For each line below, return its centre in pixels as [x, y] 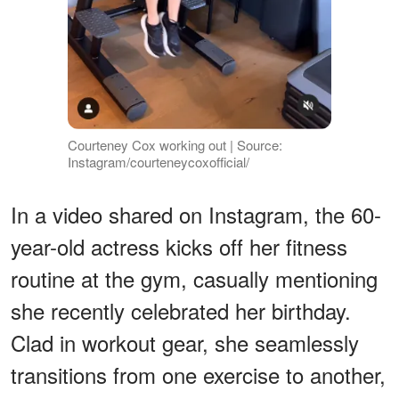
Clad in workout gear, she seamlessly [185, 343]
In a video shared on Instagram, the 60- [196, 215]
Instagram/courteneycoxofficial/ [158, 162]
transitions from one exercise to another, [198, 375]
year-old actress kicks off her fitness [179, 247]
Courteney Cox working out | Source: [175, 145]
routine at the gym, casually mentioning [194, 279]
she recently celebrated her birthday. [181, 311]
